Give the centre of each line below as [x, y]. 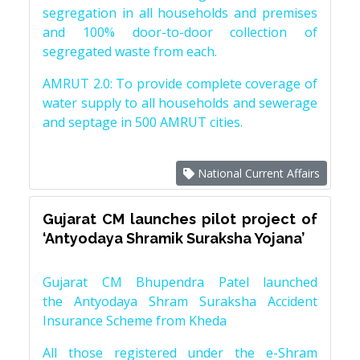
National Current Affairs [257, 174]
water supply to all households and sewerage [180, 103]
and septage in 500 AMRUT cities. [144, 123]
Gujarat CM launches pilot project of [180, 219]
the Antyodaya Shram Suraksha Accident [180, 302]
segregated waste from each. [131, 52]
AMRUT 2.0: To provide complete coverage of [180, 84]
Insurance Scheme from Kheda [135, 321]
